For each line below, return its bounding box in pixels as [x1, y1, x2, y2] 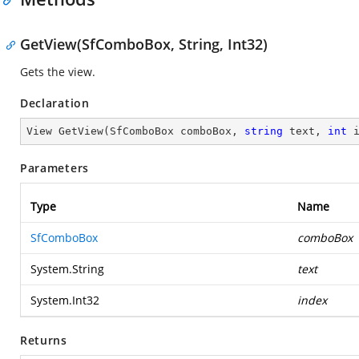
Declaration [20, 95, 90, 111]
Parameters [20, 160, 89, 175]
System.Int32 [30, 292, 99, 308]
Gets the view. [20, 64, 95, 79]
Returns [20, 333, 67, 348]
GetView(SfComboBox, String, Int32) [20, 34, 268, 54]
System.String [30, 261, 104, 276]
